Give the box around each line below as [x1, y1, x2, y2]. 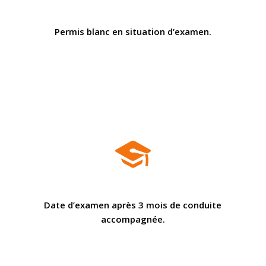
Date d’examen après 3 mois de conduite [44, 198, 222, 211]
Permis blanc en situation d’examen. [54, 26, 211, 38]
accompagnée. [100, 213, 165, 225]
